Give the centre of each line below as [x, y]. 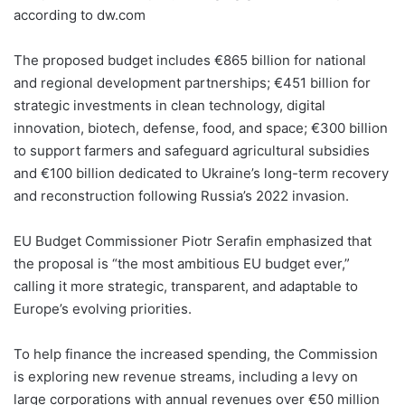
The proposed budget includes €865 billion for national [190, 61]
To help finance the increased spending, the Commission [196, 354]
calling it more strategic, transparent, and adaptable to [186, 287]
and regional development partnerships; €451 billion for [192, 83]
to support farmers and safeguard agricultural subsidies [192, 151]
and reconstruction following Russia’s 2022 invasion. [181, 196]
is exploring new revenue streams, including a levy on [186, 377]
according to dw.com [80, 15]
